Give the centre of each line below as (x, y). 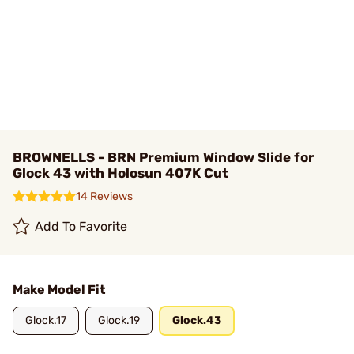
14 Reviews (104, 196)
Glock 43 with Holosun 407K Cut (121, 173)
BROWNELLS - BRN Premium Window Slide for (164, 157)
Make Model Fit (59, 290)
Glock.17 (46, 320)
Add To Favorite (81, 226)
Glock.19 (119, 320)
